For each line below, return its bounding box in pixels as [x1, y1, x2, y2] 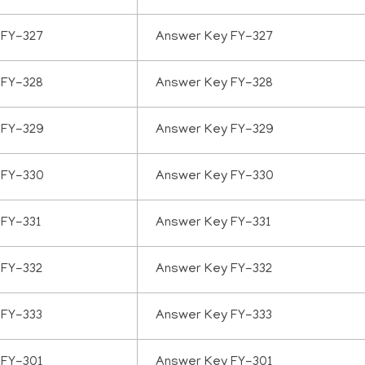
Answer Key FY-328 [156, 77, 274, 92]
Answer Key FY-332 [156, 262, 273, 278]
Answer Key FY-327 [156, 30, 274, 46]
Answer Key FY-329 [156, 123, 275, 139]
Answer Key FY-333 [156, 309, 273, 324]
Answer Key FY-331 [156, 216, 271, 231]
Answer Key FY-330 [156, 169, 275, 185]
